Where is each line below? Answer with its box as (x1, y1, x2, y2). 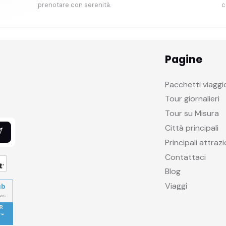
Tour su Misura (165, 108, 219, 119)
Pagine (165, 51, 203, 67)
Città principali (165, 122, 219, 133)
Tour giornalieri (165, 93, 220, 104)
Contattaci (165, 151, 206, 162)
